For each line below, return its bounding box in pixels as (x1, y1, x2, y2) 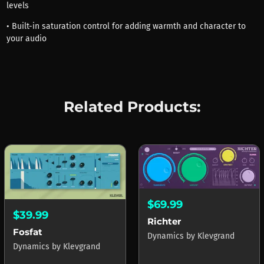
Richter (147, 216, 181, 227)
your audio (6, 34, 47, 44)
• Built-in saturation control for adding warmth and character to (6, 21, 246, 32)
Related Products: (63, 98, 201, 116)
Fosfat (13, 226, 42, 237)
